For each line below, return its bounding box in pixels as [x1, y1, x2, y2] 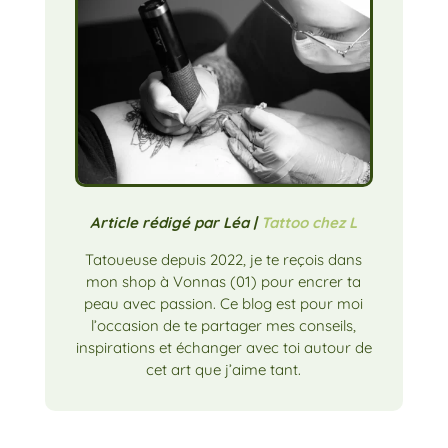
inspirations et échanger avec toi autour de [75, 337, 372, 357]
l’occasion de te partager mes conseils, [91, 315, 357, 335]
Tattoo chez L [261, 212, 358, 232]
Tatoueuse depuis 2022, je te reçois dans [85, 249, 363, 269]
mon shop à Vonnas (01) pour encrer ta [86, 271, 362, 291]
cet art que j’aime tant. [146, 359, 302, 379]
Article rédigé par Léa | [90, 212, 262, 232]
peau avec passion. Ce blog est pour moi [84, 293, 364, 313]
